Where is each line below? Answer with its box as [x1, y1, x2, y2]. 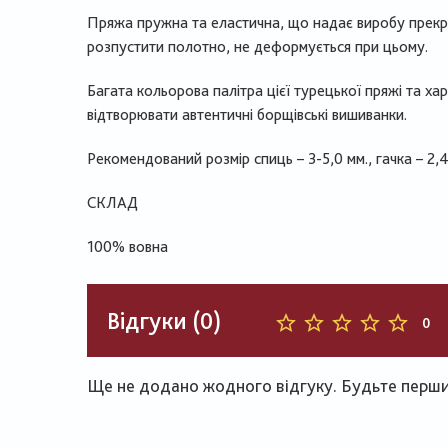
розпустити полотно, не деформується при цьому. [87, 37, 428, 56]
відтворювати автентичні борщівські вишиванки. [87, 105, 407, 124]
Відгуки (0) [107, 305, 221, 335]
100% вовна [87, 237, 168, 256]
